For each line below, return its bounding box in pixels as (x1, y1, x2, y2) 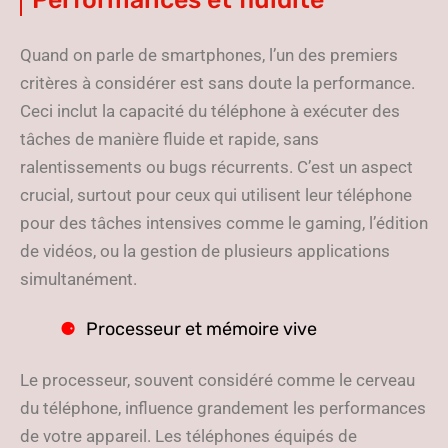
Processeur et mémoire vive (86, 318, 317, 340)
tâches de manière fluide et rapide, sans (20, 129, 319, 149)
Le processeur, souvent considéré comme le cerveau (20, 370, 415, 390)
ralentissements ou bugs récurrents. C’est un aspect (20, 157, 413, 177)
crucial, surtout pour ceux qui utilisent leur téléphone (20, 185, 412, 205)
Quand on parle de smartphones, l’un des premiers (20, 45, 398, 65)
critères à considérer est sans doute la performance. (20, 73, 415, 93)
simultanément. (20, 269, 137, 289)
